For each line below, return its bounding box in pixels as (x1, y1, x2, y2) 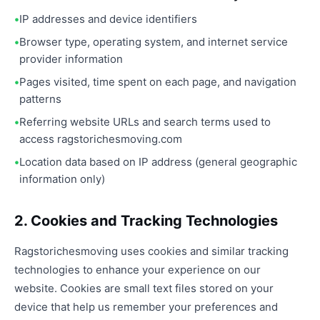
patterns (19, 92, 61, 106)
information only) (19, 172, 105, 186)
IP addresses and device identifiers (19, 12, 197, 26)
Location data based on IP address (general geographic (19, 155, 297, 169)
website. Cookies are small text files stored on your (14, 281, 274, 295)
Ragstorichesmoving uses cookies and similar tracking (14, 244, 289, 258)
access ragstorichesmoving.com (19, 132, 182, 146)
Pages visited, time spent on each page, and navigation (19, 75, 296, 89)
